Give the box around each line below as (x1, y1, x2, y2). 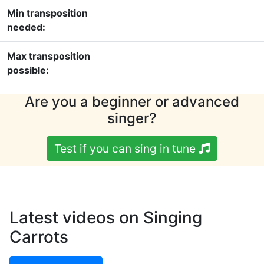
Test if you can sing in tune (54, 141, 199, 156)
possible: (7, 64, 49, 77)
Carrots (9, 227, 68, 247)
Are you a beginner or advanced (25, 93, 239, 111)
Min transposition (7, 7, 88, 19)
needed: (7, 21, 45, 34)
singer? (107, 110, 157, 127)
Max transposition (7, 50, 90, 62)
